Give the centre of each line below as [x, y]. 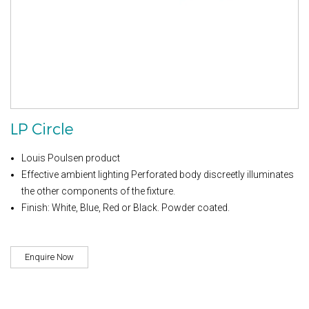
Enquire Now [49, 257]
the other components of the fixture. [98, 191]
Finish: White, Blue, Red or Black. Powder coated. [126, 207]
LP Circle [42, 129]
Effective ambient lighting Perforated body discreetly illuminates [158, 174]
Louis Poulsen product [71, 158]
